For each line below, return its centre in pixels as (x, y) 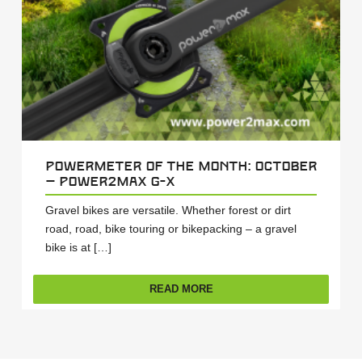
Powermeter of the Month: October (181, 166)
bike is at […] (78, 248)
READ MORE (181, 289)
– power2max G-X (109, 181)
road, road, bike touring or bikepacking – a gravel (170, 229)
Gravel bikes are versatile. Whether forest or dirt (168, 210)
